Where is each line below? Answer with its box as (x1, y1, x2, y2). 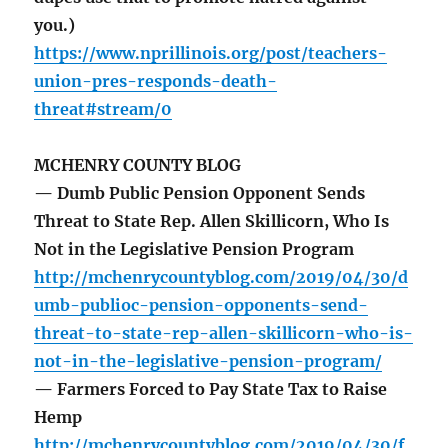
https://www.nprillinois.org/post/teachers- (34, 43, 388, 64)
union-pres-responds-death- (34, 71, 278, 92)
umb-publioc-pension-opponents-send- (34, 295, 369, 316)
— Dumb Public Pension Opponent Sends (34, 183, 366, 204)
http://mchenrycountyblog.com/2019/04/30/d (34, 267, 409, 288)
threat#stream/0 (34, 99, 173, 120)
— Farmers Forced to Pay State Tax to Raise (34, 379, 388, 400)
